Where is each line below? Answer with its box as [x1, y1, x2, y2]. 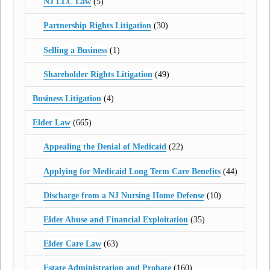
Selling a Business [43, 45, 107, 55]
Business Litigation [33, 93, 102, 103]
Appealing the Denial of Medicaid [43, 142, 166, 152]
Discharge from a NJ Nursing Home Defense [43, 190, 204, 200]
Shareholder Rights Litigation [43, 69, 152, 79]
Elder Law [33, 118, 71, 128]
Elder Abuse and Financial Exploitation [43, 215, 188, 224]
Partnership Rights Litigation [43, 21, 151, 31]
